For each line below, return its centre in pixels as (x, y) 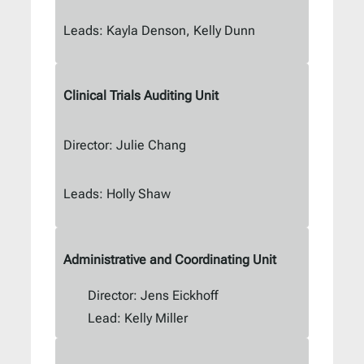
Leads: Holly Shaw (117, 194)
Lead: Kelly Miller (138, 318)
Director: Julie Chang (125, 145)
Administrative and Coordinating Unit (170, 260)
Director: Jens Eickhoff (153, 296)
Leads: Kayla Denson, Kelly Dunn (159, 30)
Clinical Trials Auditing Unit (141, 96)
